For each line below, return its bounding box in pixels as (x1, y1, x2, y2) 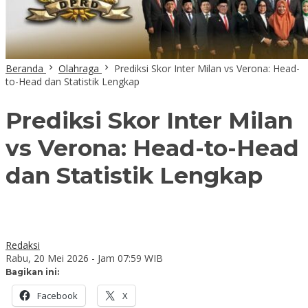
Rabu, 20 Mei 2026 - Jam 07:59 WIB (5, 251, 163, 265)
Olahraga (58, 62, 99, 75)
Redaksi (5, 238, 40, 252)
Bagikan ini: (5, 266, 59, 277)
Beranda (5, 62, 43, 75)
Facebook (37, 289, 78, 302)
